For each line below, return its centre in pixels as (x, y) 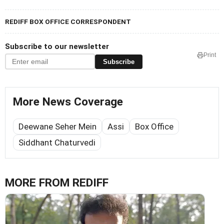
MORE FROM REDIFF (57, 183)
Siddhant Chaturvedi (57, 143)
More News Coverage (68, 102)
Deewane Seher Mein (57, 127)
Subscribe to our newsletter (57, 47)
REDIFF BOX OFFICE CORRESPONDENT (68, 22)
